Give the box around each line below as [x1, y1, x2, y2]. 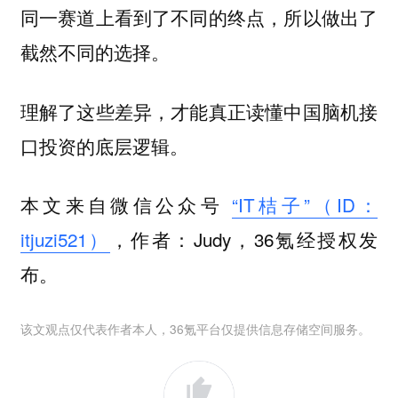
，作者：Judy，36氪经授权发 [109, 226, 378, 253]
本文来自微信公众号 [20, 191, 233, 219]
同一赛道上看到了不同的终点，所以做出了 [20, 4, 378, 31]
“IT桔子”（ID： [232, 191, 378, 219]
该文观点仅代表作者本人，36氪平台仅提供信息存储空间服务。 [20, 320, 370, 338]
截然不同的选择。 [20, 38, 180, 66]
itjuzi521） [20, 226, 110, 253]
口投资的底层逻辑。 [20, 131, 204, 159]
